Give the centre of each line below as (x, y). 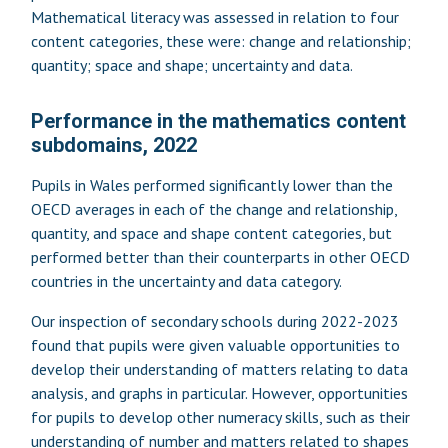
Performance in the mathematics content (218, 120)
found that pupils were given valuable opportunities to (215, 344)
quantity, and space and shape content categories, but (211, 232)
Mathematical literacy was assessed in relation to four (214, 16)
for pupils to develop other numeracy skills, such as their (220, 416)
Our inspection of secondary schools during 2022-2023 (214, 320)
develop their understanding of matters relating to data (219, 368)
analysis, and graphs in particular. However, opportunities (219, 392)
